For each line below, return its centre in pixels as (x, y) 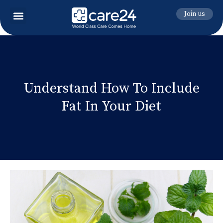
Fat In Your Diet (111, 106)
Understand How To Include (111, 88)
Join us (194, 14)
